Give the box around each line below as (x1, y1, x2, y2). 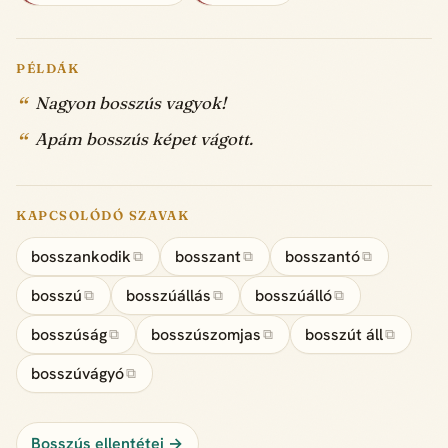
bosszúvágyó (30, 362, 124, 384)
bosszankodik (30, 245, 131, 267)
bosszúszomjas (150, 323, 261, 345)
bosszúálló (254, 284, 332, 306)
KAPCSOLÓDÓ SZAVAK (16, 207, 190, 224)
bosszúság (30, 323, 107, 345)
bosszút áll (304, 323, 383, 345)
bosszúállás (125, 284, 211, 306)
